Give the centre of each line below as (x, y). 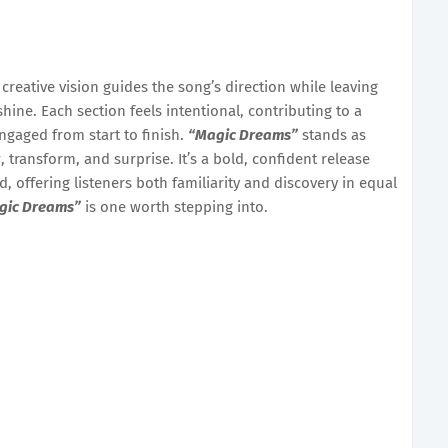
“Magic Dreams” (243, 134)
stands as (332, 134)
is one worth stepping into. (174, 206)
